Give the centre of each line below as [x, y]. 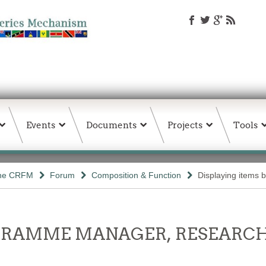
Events [41, 125]
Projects [185, 125]
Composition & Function [136, 175]
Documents [111, 125]
